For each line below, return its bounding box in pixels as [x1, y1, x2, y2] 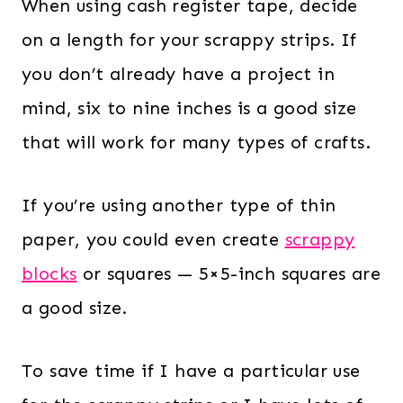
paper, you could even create [22, 228, 285, 250]
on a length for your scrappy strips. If [22, 28, 357, 50]
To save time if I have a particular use [22, 359, 361, 381]
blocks [22, 262, 77, 284]
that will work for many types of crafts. [22, 130, 377, 153]
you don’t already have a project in [22, 62, 335, 85]
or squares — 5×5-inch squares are [76, 262, 381, 284]
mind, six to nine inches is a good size [22, 96, 357, 119]
